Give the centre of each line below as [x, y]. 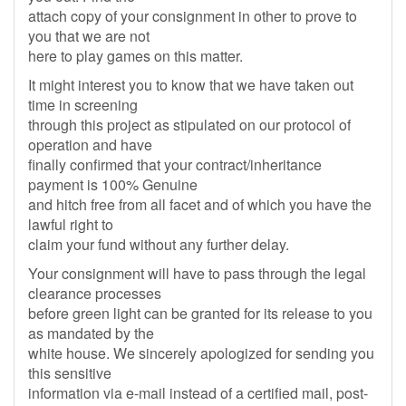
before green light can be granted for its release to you [200, 313]
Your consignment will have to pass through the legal [197, 273]
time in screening [83, 105]
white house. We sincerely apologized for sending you [201, 353]
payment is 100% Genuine [113, 184]
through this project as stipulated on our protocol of [189, 125]
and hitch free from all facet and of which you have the [200, 204]
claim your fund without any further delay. [159, 244]
